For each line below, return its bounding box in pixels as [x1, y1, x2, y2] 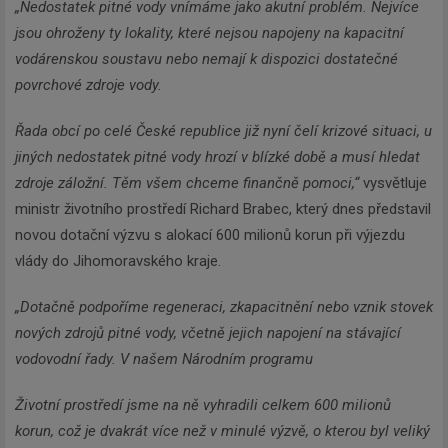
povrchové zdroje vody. [15, 75, 166, 94]
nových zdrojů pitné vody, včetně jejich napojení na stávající [15, 323, 401, 342]
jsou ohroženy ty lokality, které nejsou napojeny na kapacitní [15, 23, 404, 42]
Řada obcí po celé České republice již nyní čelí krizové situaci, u [15, 121, 432, 140]
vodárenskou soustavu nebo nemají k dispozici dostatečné [15, 49, 398, 68]
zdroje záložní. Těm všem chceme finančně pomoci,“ [15, 173, 359, 192]
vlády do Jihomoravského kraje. [15, 251, 221, 270]
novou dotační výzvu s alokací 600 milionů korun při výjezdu [15, 225, 405, 244]
